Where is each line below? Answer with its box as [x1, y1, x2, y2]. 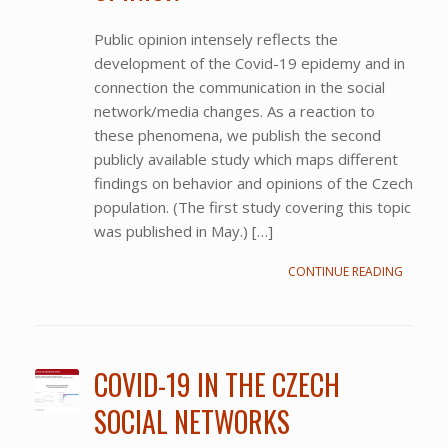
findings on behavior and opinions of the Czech [93, 172, 413, 193]
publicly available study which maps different [93, 148, 398, 169]
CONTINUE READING [288, 262, 403, 280]
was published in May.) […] [93, 220, 273, 241]
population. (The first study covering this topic [93, 196, 411, 217]
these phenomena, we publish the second [93, 124, 381, 145]
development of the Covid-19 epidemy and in [93, 52, 405, 73]
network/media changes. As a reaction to [93, 100, 375, 121]
